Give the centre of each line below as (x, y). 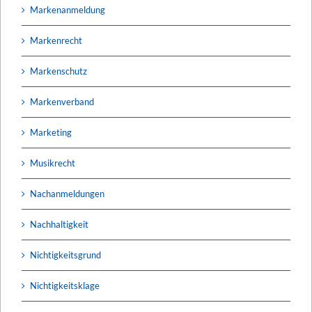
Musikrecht (53, 163)
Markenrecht (56, 40)
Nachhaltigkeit (59, 224)
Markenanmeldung (68, 9)
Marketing (51, 132)
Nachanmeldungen (67, 193)
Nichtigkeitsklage (65, 285)
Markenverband (62, 101)
